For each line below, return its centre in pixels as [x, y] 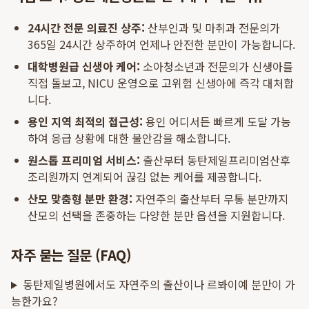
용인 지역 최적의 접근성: [85, 121]
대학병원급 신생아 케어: [84, 66]
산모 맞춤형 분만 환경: [80, 199]
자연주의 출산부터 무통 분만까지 [210, 199]
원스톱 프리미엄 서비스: [84, 160]
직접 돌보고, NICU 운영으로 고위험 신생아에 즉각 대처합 [161, 83]
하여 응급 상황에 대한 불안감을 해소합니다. [129, 138]
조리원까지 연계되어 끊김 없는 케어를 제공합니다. [144, 177]
